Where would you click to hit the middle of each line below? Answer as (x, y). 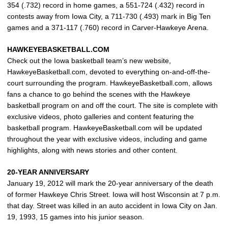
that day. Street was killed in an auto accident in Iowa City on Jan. (112, 206)
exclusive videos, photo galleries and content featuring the (101, 117)
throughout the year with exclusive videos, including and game (107, 139)
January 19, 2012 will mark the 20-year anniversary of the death (110, 183)
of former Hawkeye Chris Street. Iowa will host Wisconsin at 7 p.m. (114, 194)
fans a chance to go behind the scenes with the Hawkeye (99, 94)
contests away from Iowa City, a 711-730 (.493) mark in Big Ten (109, 16)
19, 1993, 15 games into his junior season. (76, 217)
